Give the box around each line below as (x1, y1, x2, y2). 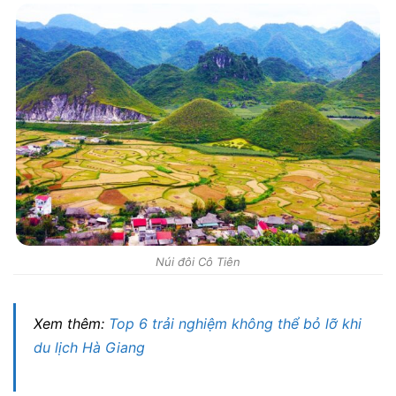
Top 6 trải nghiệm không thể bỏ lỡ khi (109, 315, 362, 333)
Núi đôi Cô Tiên (156, 255, 240, 270)
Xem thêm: (34, 315, 109, 333)
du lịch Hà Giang (34, 339, 145, 357)
